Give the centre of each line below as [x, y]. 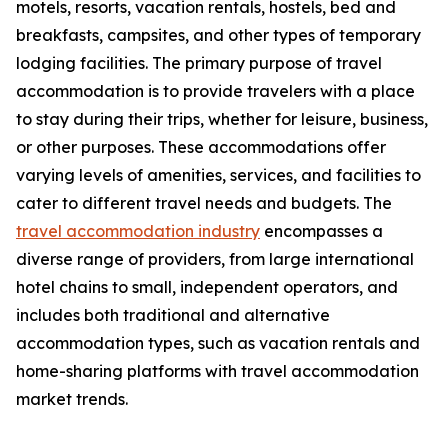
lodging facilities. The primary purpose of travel [199, 63]
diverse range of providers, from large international [215, 259]
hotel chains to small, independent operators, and [207, 287]
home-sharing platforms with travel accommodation [217, 371]
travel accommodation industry [138, 231]
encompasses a [321, 231]
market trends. [72, 399]
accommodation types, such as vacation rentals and [218, 343]
